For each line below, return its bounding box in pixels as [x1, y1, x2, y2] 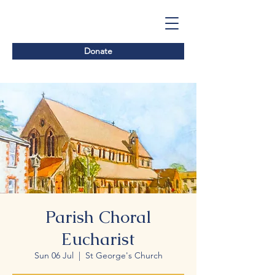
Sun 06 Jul [34, 250, 74, 261]
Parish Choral [45, 206, 152, 228]
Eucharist [61, 228, 135, 250]
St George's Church [85, 250, 163, 261]
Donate [84, 45, 112, 56]
